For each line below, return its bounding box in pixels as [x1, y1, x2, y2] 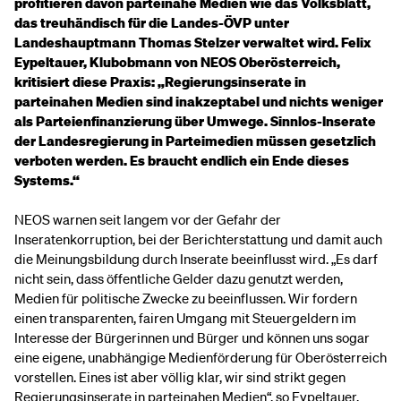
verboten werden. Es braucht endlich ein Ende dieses [14, 151, 349, 169]
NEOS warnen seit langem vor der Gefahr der [14, 210, 281, 228]
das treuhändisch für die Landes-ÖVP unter [14, 13, 289, 31]
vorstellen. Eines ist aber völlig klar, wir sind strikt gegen [14, 368, 346, 386]
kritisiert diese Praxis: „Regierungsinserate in [14, 73, 306, 90]
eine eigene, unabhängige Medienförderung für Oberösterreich [14, 348, 387, 366]
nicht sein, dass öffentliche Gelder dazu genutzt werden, [14, 269, 343, 287]
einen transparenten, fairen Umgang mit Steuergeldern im [14, 309, 356, 327]
